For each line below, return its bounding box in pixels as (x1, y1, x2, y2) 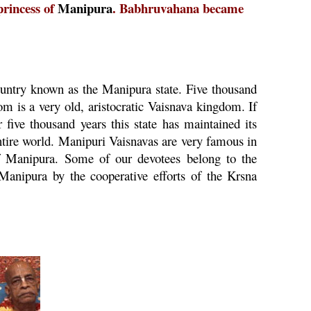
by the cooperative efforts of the (47, 167, 228, 184)
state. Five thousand (151, 80, 258, 97)
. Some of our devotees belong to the (55, 149, 258, 167)
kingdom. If (192, 97, 258, 115)
